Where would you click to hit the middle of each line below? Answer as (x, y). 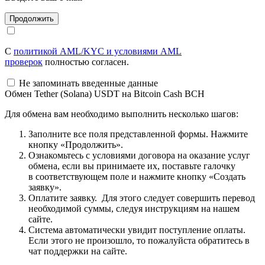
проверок (24, 62)
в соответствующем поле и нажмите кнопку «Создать (137, 176)
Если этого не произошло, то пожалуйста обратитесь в (139, 240)
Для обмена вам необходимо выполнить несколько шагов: (122, 114)
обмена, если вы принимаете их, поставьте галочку (132, 166)
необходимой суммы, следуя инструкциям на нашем (134, 208)
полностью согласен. (86, 62)
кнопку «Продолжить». (76, 144)
